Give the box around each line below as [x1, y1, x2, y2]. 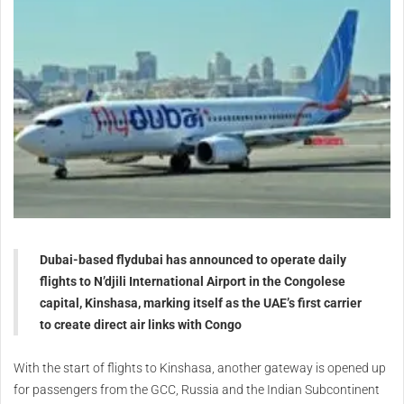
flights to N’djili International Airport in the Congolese [40, 274, 345, 289]
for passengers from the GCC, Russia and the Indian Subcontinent [14, 382, 380, 398]
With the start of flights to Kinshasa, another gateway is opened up [14, 361, 386, 376]
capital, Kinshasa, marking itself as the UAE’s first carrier [40, 296, 362, 311]
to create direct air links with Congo [40, 317, 242, 333]
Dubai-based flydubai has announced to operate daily [40, 252, 346, 268]
